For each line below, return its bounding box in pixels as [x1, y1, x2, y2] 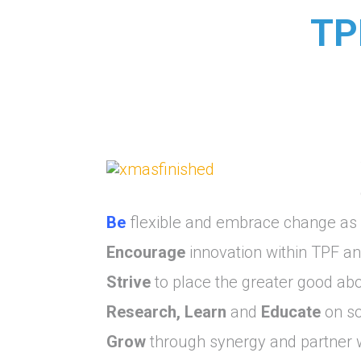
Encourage [106, 242, 186, 262]
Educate [261, 301, 322, 322]
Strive [106, 272, 151, 292]
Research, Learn [106, 301, 227, 322]
